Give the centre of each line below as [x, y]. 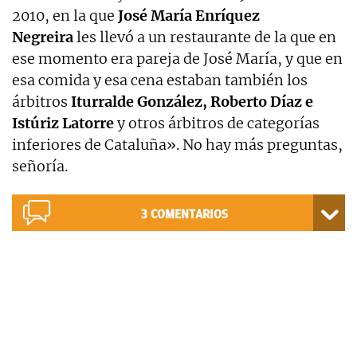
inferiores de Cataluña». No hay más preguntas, [177, 144]
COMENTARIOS [189, 214]
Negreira [43, 37]
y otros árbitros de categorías [217, 123]
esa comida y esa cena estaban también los [160, 80]
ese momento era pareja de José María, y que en [177, 58]
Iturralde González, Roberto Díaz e [192, 101]
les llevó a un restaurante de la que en [205, 37]
